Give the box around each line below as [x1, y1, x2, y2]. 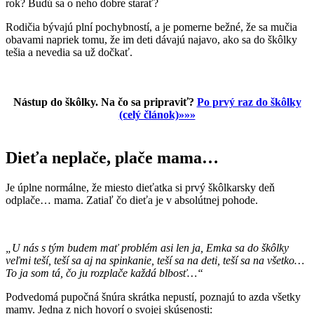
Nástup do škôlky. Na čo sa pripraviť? [13, 96, 197, 109]
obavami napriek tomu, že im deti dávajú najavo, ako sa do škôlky [6, 34, 297, 46]
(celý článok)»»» [118, 109, 196, 121]
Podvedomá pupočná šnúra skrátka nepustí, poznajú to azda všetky [6, 290, 301, 303]
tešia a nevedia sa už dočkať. [6, 46, 132, 59]
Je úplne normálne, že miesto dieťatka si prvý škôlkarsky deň [6, 181, 275, 193]
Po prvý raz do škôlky [196, 96, 301, 109]
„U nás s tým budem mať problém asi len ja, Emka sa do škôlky [6, 241, 289, 254]
